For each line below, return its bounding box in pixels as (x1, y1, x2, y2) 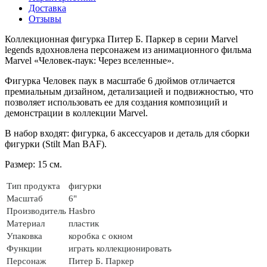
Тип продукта (7, 181, 60, 191)
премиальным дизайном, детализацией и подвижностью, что (5, 86, 253, 97)
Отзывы (29, 13, 61, 24)
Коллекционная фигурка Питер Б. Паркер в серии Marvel (5, 33, 238, 44)
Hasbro (69, 206, 95, 216)
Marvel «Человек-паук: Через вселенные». (5, 55, 174, 66)
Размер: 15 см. (5, 159, 62, 169)
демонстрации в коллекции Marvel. (5, 107, 148, 118)
